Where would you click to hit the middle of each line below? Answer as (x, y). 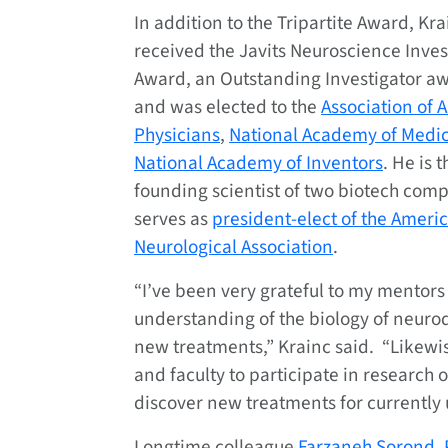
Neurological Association (233, 247)
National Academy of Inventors (258, 163)
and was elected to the (227, 107)
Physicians (177, 135)
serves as (173, 219)
